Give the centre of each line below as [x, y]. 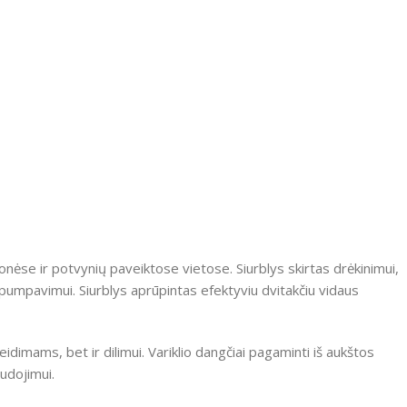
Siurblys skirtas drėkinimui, [318, 268]
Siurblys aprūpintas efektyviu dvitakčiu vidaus [219, 290]
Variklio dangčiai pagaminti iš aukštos [261, 352]
